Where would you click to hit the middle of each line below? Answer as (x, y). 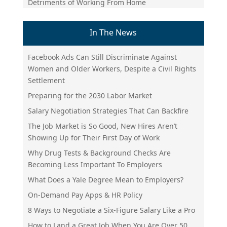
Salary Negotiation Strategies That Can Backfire (108, 110)
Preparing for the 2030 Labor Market (90, 95)
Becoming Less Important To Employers (95, 164)
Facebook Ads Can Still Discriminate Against (102, 57)
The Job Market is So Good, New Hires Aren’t (102, 126)
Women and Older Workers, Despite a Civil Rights (112, 68)
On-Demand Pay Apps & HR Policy (85, 195)
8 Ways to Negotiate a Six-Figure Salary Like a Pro (111, 210)
